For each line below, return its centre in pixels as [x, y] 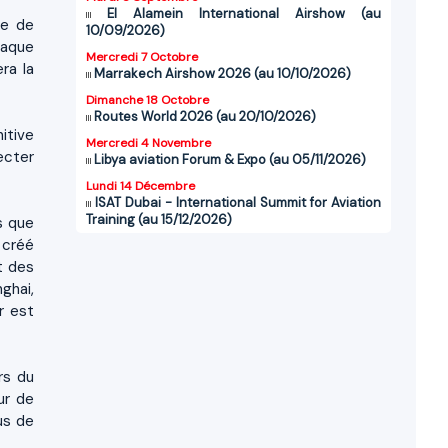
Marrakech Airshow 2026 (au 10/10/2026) [222, 74]
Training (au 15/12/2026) [159, 220]
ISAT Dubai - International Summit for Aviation [238, 203]
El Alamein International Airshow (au [244, 14]
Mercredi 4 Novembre [148, 143]
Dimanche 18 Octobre [147, 100]
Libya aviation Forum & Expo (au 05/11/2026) [230, 160]
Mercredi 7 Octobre [142, 57]
